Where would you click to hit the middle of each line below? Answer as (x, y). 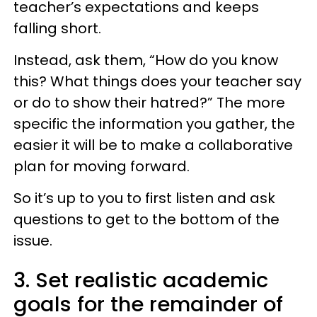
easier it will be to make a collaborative (153, 145)
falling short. (57, 28)
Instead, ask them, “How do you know (146, 60)
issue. (33, 241)
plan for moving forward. (102, 166)
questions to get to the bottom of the (146, 219)
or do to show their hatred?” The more (149, 103)
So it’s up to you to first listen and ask (144, 198)
